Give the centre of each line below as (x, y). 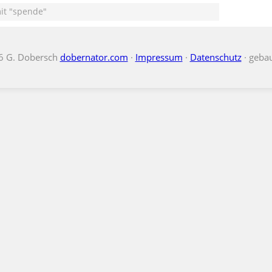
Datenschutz (216, 57)
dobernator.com (94, 57)
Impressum (159, 57)
